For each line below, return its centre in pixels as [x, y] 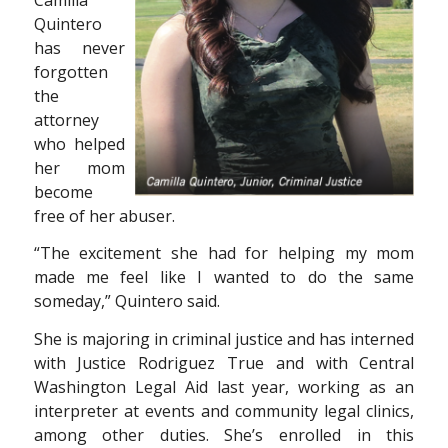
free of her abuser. [104, 215]
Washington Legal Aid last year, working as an [224, 386]
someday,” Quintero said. [126, 301]
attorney [66, 119]
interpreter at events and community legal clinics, [224, 410]
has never [79, 47]
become [63, 191]
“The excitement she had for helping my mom [224, 253]
